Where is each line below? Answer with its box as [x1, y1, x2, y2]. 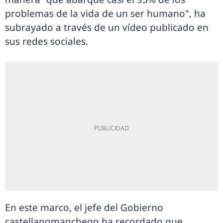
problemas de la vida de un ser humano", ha [5, 7, 206, 20]
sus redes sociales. [5, 35, 88, 48]
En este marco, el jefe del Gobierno [5, 201, 163, 214]
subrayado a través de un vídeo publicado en [5, 21, 209, 34]
